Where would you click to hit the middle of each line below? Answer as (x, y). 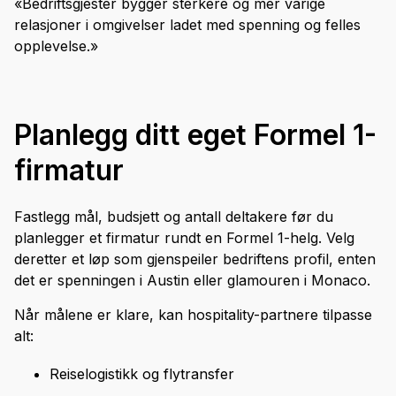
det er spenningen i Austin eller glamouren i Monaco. (192, 281)
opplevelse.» (56, 46)
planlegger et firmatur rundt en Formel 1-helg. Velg (184, 238)
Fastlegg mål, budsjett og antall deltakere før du (174, 217)
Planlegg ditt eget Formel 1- (195, 135)
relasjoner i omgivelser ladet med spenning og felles (187, 25)
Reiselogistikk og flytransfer (142, 374)
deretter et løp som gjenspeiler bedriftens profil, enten (195, 259)
